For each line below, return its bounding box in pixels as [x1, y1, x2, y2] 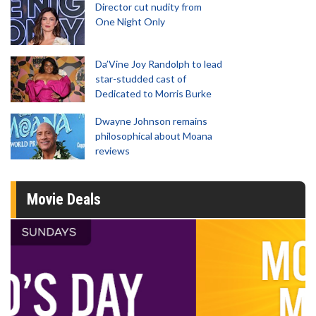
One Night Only [95, 16, 165, 28]
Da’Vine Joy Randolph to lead [95, 58, 222, 70]
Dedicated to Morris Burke [95, 87, 212, 99]
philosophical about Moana [95, 130, 212, 142]
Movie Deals [27, 190, 101, 208]
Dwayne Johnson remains [95, 115, 207, 127]
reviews [95, 145, 130, 157]
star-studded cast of [95, 73, 186, 85]
